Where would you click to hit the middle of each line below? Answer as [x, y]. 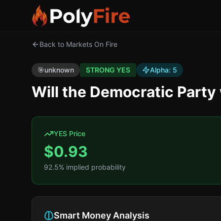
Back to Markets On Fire [78, 44]
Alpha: [161, 70]
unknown [59, 70]
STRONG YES [108, 70]
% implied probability [92, 167]
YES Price [70, 133]
